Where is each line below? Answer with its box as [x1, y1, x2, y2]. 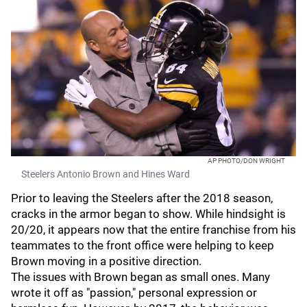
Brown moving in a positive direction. [11, 254, 204, 268]
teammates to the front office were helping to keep [11, 238, 274, 252]
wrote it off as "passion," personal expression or [11, 286, 257, 299]
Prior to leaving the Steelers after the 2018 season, [11, 191, 273, 205]
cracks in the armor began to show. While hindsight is [11, 207, 286, 221]
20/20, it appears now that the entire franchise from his [11, 223, 296, 236]
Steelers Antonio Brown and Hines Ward [21, 169, 190, 180]
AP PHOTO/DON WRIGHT [208, 157, 285, 164]
